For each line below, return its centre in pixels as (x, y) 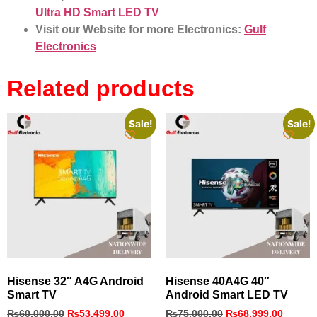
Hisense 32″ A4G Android (75, 281)
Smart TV (32, 294)
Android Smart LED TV (227, 294)
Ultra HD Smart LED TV (97, 12)
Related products (101, 88)
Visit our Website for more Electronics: (138, 29)
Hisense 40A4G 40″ (218, 281)
